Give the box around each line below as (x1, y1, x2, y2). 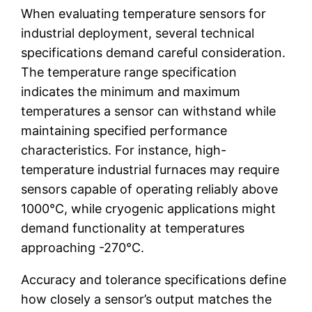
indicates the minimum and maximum (21, 84, 241, 99)
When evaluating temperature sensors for (21, 6, 267, 21)
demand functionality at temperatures (21, 220, 245, 235)
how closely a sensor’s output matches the (21, 291, 272, 306)
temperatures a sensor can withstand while (21, 103, 276, 118)
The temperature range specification (21, 64, 237, 79)
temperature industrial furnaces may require (21, 162, 280, 177)
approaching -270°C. (21, 240, 145, 255)
